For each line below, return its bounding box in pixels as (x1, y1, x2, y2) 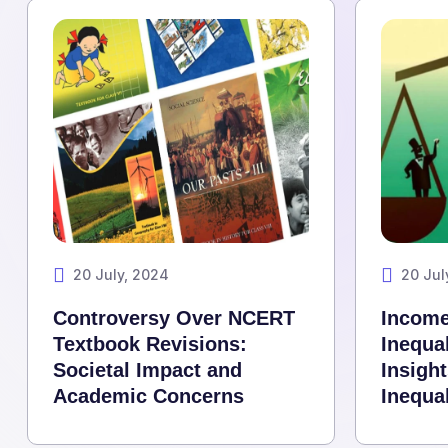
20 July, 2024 (73, 266, 169, 284)
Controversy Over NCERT (53, 307, 295, 330)
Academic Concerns (53, 385, 244, 408)
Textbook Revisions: (53, 333, 247, 356)
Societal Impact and (53, 359, 242, 382)
